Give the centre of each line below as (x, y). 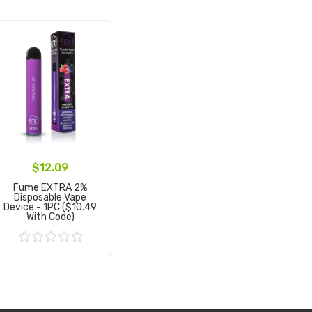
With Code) (50, 217)
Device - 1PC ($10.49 (50, 207)
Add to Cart (50, 256)
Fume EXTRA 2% (50, 187)
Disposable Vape (50, 197)
